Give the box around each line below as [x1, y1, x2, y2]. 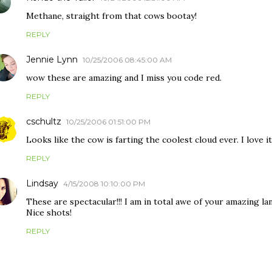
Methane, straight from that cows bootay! [26, 10, 197, 21]
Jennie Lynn [26, 54, 78, 65]
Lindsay [26, 178, 58, 189]
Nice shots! [26, 207, 72, 218]
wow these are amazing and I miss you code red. [26, 72, 222, 83]
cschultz [26, 116, 61, 127]
